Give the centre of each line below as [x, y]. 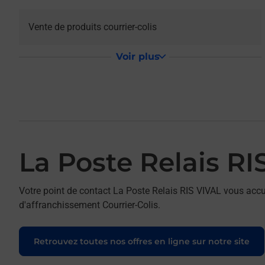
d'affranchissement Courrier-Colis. [90, 205]
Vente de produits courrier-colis [93, 27]
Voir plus [138, 56]
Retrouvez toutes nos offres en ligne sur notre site [142, 241]
